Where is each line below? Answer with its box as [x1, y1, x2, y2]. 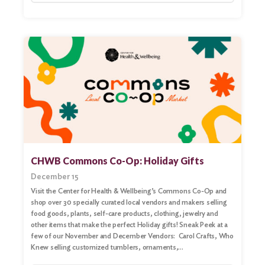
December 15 [31, 172, 79, 182]
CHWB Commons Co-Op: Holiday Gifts [31, 155, 204, 167]
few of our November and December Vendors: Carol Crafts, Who [31, 231, 234, 241]
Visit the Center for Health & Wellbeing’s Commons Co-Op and [31, 186, 227, 196]
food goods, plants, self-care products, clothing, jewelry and [31, 209, 218, 218]
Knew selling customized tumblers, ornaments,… [31, 243, 184, 252]
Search [7, 7, 37, 18]
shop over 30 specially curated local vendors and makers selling [31, 198, 227, 207]
